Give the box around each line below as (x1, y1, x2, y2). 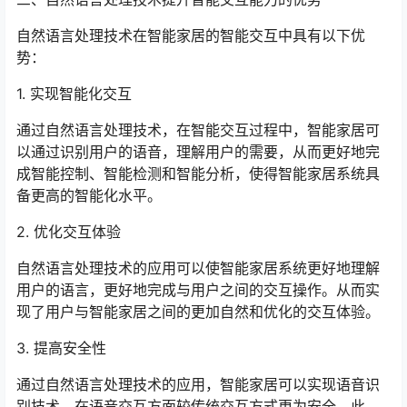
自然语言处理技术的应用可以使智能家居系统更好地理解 (16, 259, 380, 277)
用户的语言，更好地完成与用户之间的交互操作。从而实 (16, 281, 380, 299)
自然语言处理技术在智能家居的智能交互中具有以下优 (16, 26, 365, 45)
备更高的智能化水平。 (16, 186, 162, 204)
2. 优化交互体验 (16, 223, 121, 241)
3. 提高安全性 (16, 339, 106, 357)
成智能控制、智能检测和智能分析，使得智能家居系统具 (16, 164, 380, 183)
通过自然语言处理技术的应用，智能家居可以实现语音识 (16, 375, 380, 393)
